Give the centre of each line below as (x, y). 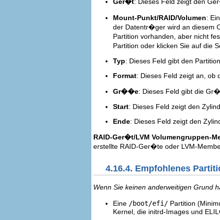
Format (125, 75)
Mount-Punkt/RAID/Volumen (160, 17)
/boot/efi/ (148, 204)
